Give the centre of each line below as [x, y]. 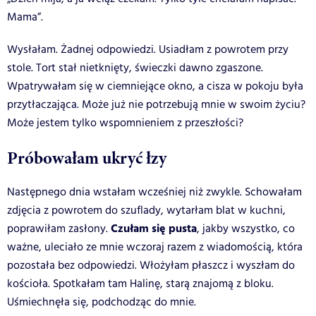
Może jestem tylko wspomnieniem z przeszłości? [125, 123]
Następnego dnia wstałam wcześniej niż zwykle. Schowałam [154, 192]
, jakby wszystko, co [246, 229]
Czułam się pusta [154, 229]
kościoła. [30, 284]
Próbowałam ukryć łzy [87, 158]
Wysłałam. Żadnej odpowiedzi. [83, 49]
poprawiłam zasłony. [59, 229]
